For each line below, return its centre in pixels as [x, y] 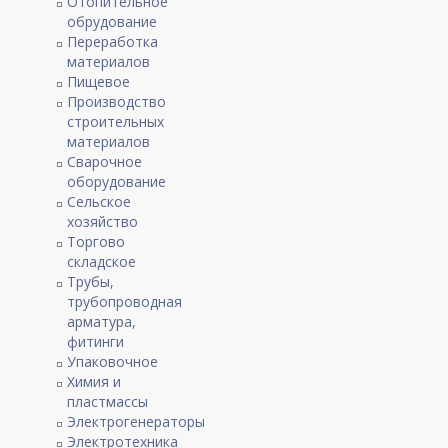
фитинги [96, 341]
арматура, [102, 321]
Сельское [99, 201]
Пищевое [99, 81]
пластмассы [108, 401]
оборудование [117, 181]
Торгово [96, 241]
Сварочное [105, 161]
